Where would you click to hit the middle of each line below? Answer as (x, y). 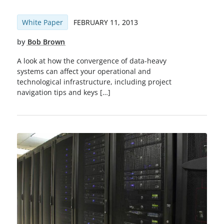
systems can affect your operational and (84, 71)
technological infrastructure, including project (94, 82)
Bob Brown (46, 41)
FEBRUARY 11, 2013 (105, 22)
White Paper (42, 22)
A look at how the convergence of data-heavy (91, 61)
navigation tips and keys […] (63, 92)
